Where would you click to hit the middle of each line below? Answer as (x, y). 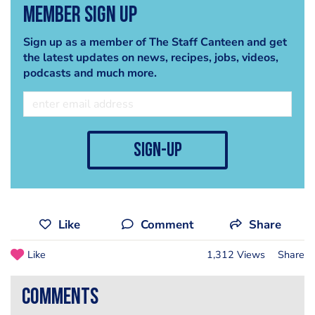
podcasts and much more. (90, 73)
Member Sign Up (80, 17)
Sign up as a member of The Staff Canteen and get (155, 43)
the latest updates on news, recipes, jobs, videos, (150, 58)
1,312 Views (236, 255)
